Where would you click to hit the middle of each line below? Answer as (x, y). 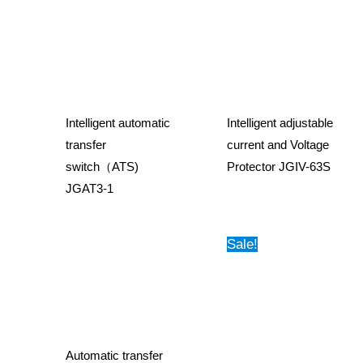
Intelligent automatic (118, 123)
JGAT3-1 (90, 188)
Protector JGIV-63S (278, 167)
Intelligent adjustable (280, 123)
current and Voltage (278, 145)
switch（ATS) (102, 167)
